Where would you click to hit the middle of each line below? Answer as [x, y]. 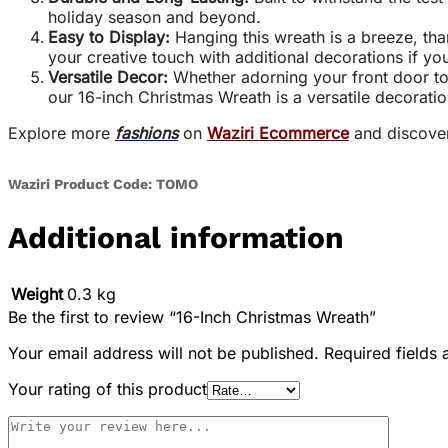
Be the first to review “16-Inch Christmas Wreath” [192, 316]
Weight [37, 293]
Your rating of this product [107, 388]
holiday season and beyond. [154, 17]
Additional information [176, 238]
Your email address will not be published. [163, 352]
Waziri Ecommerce [278, 133]
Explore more [61, 133]
